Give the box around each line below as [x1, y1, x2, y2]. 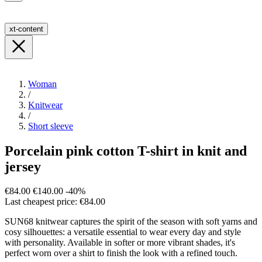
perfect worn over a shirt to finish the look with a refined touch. [5, 248, 237, 258]
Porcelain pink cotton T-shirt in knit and [5, 143, 247, 158]
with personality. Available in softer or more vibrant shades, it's [5, 237, 235, 248]
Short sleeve [28, 120, 73, 131]
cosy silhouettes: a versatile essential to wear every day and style [5, 227, 241, 237]
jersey [5, 158, 41, 174]
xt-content [9, 24, 43, 33]
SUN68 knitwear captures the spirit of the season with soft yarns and [5, 216, 257, 227]
